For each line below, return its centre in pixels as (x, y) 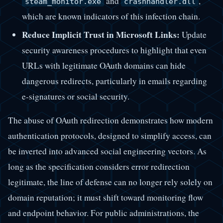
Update (193, 34)
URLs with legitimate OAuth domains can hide (104, 65)
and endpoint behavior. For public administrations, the (104, 213)
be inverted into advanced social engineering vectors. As (107, 151)
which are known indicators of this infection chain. (111, 16)
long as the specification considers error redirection (99, 167)
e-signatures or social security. (75, 96)
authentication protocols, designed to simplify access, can (110, 136)
